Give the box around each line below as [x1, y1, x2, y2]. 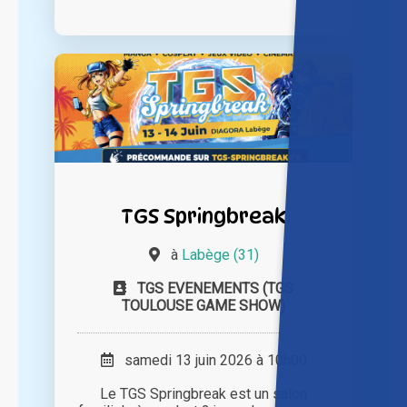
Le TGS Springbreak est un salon [100, 385, 307, 403]
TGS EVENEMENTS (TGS [137, 280, 293, 298]
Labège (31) [181, 246, 259, 264]
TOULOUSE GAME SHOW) [122, 297, 285, 315]
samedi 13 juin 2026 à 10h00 [113, 352, 307, 370]
